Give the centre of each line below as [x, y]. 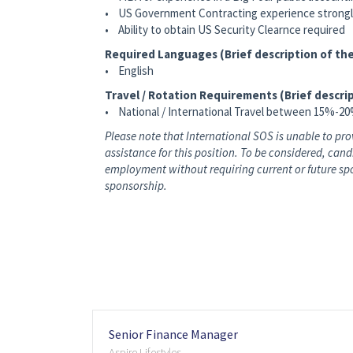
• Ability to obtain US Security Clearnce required [225, 30]
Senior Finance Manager [174, 334]
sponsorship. [136, 186]
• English [129, 71]
